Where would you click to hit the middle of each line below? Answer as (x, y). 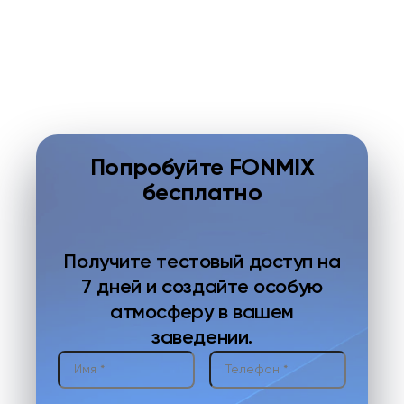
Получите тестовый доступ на (202, 263)
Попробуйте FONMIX (202, 169)
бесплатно (202, 194)
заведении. (202, 339)
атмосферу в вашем (202, 313)
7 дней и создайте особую (202, 288)
